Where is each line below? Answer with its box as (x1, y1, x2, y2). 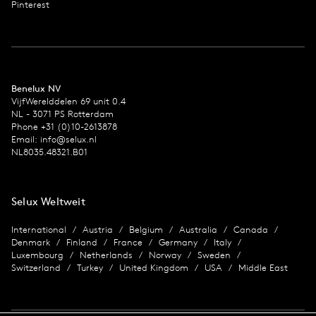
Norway (149, 248, 181, 261)
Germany (159, 236, 197, 248)
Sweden (197, 248, 231, 261)
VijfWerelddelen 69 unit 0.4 (11, 95, 126, 107)
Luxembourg (11, 248, 63, 261)
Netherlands (80, 248, 133, 261)
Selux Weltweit (11, 194, 85, 208)
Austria (83, 223, 113, 236)
